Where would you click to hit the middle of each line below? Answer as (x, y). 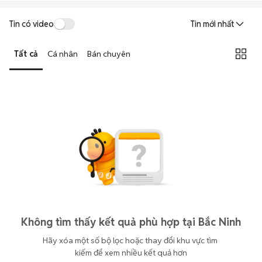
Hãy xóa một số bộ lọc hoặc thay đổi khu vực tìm (131, 240)
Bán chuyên (109, 54)
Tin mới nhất (212, 24)
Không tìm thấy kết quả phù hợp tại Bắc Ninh (131, 222)
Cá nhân (63, 54)
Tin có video (32, 24)
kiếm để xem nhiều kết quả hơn (131, 253)
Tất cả (26, 54)
